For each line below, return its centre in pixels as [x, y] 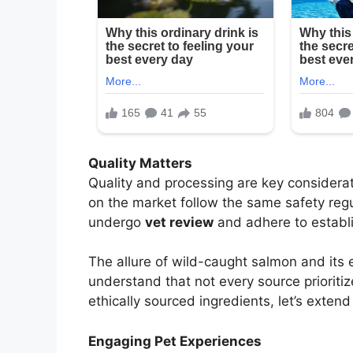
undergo [117, 222]
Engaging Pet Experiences [175, 341]
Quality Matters [140, 163]
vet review [179, 222]
